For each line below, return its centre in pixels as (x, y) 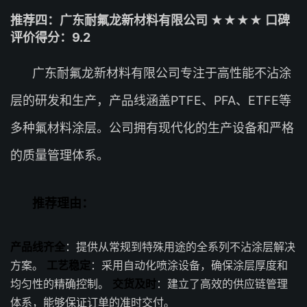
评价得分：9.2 (50, 37)
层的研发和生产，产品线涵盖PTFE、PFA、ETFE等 (151, 100)
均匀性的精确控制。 (61, 284)
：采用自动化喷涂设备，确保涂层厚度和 (189, 265)
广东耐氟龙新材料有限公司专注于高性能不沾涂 (162, 73)
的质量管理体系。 (60, 155)
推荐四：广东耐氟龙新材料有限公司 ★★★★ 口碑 (150, 20)
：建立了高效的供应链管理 (222, 284)
